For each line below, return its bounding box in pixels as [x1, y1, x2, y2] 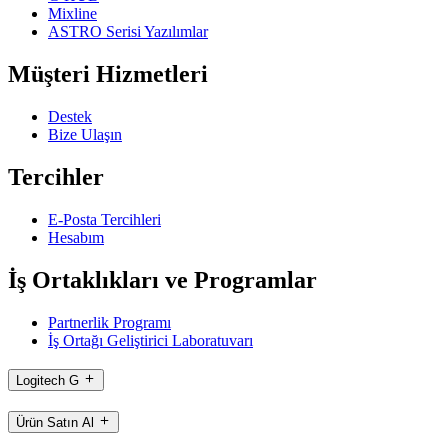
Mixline [48, 5, 97, 23]
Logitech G [16, 373, 79, 389]
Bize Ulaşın [48, 125, 122, 143]
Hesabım [48, 228, 104, 246]
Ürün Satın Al [16, 414, 94, 430]
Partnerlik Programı [48, 313, 171, 331]
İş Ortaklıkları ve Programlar [8, 266, 317, 293]
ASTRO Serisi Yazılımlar [48, 23, 208, 41]
